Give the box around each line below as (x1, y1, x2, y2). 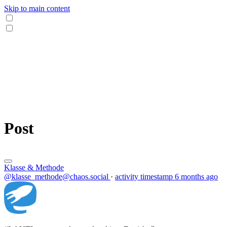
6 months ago (175, 172, 218, 181)
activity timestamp (115, 172, 173, 181)
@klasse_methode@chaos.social (4, 172, 110, 181)
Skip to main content (4, 4, 70, 13)
